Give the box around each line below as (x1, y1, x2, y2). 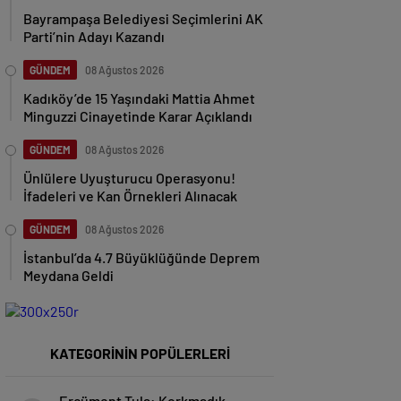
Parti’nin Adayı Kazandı (23, 28, 165, 45)
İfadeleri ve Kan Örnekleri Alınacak (23, 187, 237, 204)
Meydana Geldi (23, 267, 114, 284)
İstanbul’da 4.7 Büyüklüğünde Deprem (23, 249, 260, 266)
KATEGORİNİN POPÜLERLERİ (49, 345, 230, 362)
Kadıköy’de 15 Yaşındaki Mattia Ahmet (23, 90, 255, 107)
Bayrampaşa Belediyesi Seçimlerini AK (23, 10, 263, 27)
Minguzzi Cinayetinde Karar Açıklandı (23, 107, 252, 124)
